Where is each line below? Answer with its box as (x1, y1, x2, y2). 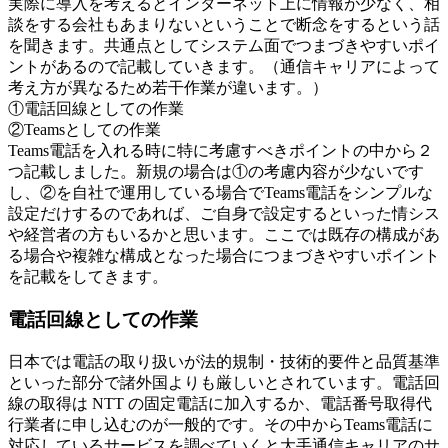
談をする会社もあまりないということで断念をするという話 (8, 16, 440, 34)
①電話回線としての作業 (8, 100, 184, 118)
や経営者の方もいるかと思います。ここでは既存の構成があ (8, 226, 440, 244)
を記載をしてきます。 (8, 268, 168, 286)
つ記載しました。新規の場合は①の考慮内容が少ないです (8, 163, 424, 181)
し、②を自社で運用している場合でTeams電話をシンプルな (8, 184, 433, 202)
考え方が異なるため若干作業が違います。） (8, 79, 328, 97)
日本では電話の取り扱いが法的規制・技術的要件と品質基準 (8, 352, 440, 370)
